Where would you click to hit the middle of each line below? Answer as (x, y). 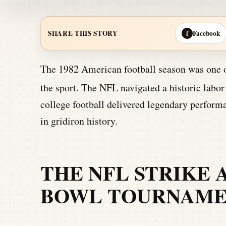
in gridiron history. (79, 121)
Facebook (206, 33)
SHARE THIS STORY (83, 33)
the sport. (60, 87)
